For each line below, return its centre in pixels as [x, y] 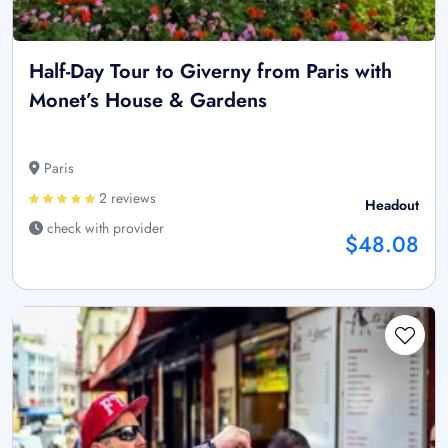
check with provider [103, 228]
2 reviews [125, 198]
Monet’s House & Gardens [148, 101]
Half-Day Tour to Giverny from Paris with [210, 72]
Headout [392, 205]
